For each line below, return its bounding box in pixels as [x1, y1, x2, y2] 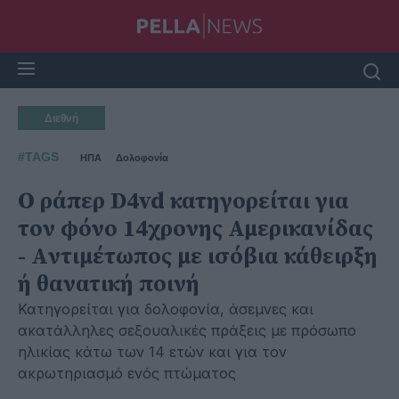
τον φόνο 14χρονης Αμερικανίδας [18, 215, 373, 244]
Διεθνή [45, 112, 78, 125]
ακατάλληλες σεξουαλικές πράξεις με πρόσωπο [18, 322, 356, 339]
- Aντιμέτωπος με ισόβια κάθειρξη [18, 242, 378, 272]
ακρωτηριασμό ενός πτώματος [18, 364, 236, 382]
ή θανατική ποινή [18, 270, 199, 299]
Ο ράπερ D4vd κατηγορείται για [18, 187, 349, 216]
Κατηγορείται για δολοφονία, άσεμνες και [18, 300, 313, 318]
